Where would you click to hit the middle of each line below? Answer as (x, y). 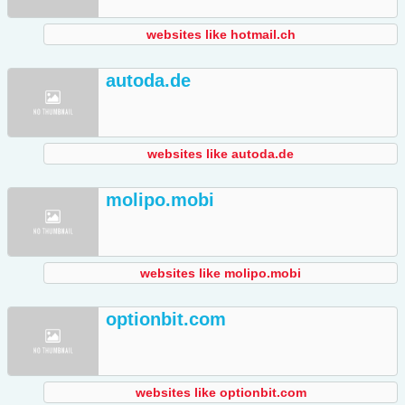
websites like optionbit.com (221, 393)
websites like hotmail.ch (221, 35)
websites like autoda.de (221, 154)
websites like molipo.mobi (221, 273)
